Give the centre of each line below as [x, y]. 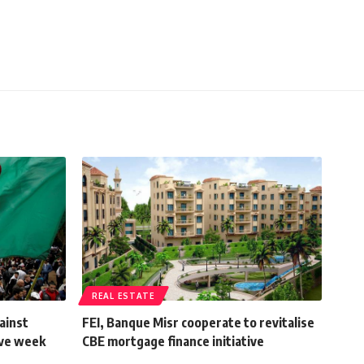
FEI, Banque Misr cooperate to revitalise [198, 323]
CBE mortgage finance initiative [173, 342]
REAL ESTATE [123, 296]
